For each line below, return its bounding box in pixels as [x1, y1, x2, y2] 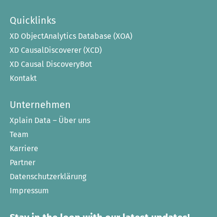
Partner [10, 158, 35, 167]
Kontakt [10, 74, 37, 83]
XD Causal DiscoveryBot [10, 60, 92, 69]
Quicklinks [10, 15, 56, 26]
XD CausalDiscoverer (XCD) [10, 46, 102, 55]
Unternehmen [10, 99, 71, 110]
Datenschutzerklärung [10, 172, 86, 181]
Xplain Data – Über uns [10, 116, 90, 125]
